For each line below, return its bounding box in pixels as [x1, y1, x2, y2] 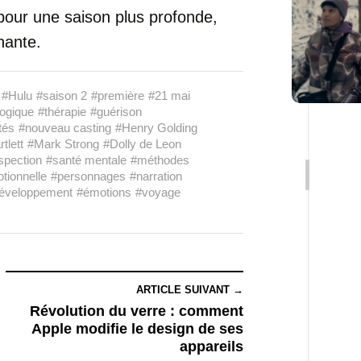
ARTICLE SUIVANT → [136, 284, 243, 296]
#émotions [77, 185, 131, 199]
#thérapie [38, 105, 86, 118]
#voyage [135, 185, 180, 199]
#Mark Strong [27, 137, 99, 151]
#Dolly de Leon [103, 137, 181, 151]
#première [91, 89, 144, 102]
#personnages [51, 169, 126, 183]
